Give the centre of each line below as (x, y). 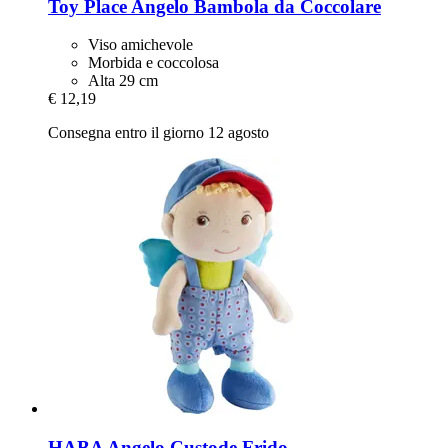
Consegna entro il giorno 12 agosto (158, 133)
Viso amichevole (140, 45)
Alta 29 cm (123, 81)
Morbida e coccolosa (153, 63)
